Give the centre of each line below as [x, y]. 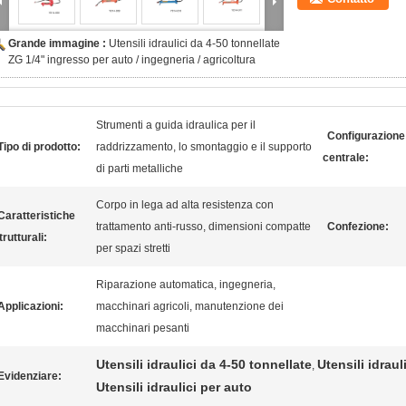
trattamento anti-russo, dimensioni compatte [203, 227]
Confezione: [358, 227]
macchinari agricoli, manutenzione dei [190, 306]
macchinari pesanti [143, 328]
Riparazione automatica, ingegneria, [186, 285]
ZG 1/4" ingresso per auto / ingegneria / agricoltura [132, 60]
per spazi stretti [133, 248]
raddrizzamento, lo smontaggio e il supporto [204, 147]
